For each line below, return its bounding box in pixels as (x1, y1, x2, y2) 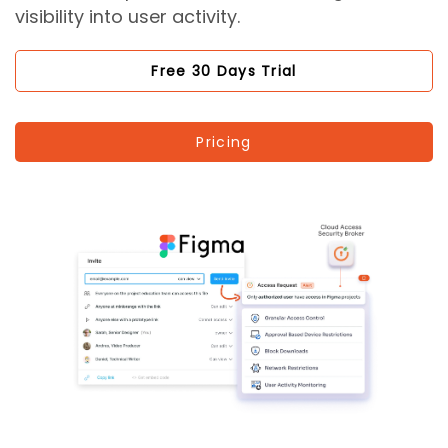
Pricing (196, 132, 252, 153)
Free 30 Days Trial (151, 61, 297, 82)
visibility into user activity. (15, 4, 240, 29)
